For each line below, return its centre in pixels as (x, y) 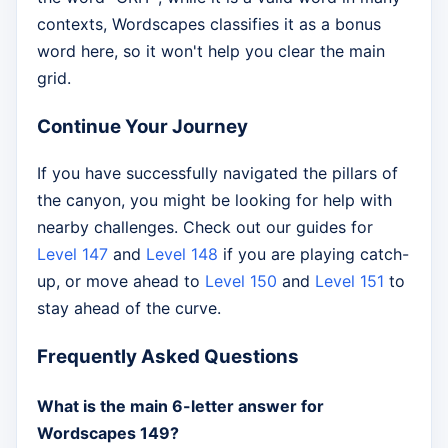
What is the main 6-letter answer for (180, 406)
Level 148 (182, 254)
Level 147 (72, 254)
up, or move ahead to (121, 281)
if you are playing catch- (313, 254)
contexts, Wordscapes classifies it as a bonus (209, 24)
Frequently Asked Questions (168, 357)
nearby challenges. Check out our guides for (205, 227)
